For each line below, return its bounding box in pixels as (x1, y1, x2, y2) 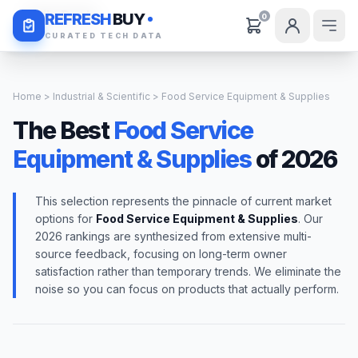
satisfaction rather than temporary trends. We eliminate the (35, 265, 341, 278)
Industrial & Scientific (53, 90, 150, 102)
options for (35, 212, 96, 225)
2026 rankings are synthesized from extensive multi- (35, 229, 312, 243)
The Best (13, 116, 113, 145)
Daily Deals (26, 7, 97, 23)
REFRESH (45, 9, 111, 29)
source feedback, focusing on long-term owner (35, 247, 287, 261)
